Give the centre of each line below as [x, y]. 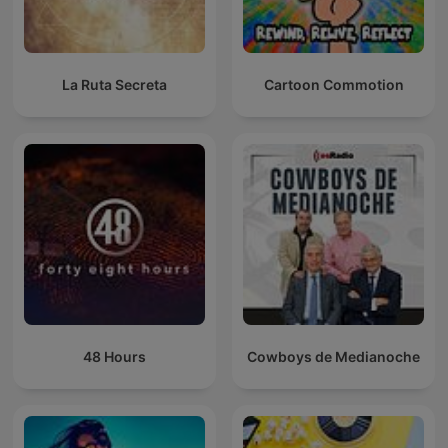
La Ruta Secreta [114, 85]
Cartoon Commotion [333, 85]
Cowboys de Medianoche [333, 357]
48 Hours [114, 357]
